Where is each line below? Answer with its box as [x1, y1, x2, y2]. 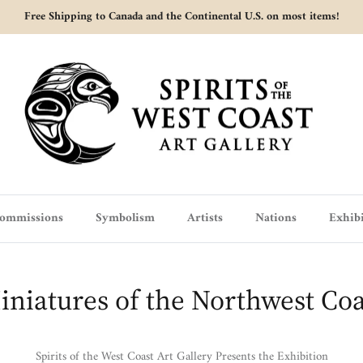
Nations [254, 207, 297, 230]
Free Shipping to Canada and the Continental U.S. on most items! [23, 6, 340, 27]
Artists [186, 207, 223, 230]
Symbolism [95, 207, 155, 230]
